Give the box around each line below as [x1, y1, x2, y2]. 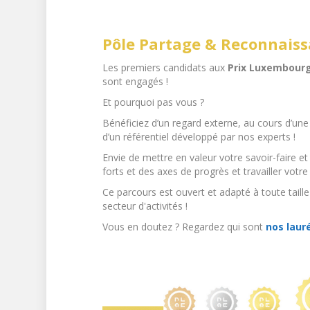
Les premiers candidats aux [102, 61, 228, 75]
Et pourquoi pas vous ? [102, 95, 204, 109]
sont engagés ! [102, 75, 168, 89]
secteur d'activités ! [102, 199, 188, 213]
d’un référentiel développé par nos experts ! [102, 130, 295, 144]
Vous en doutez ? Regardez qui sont [102, 220, 266, 234]
